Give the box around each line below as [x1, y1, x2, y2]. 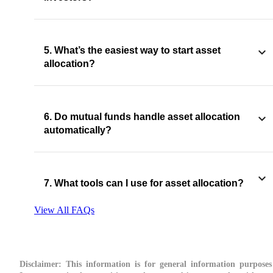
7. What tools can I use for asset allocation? [44, 177, 244, 188]
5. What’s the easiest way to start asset [44, 44, 221, 55]
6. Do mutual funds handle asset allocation [44, 111, 240, 122]
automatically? [44, 124, 112, 135]
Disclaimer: [19, 259, 62, 269]
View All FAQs [34, 204, 94, 215]
